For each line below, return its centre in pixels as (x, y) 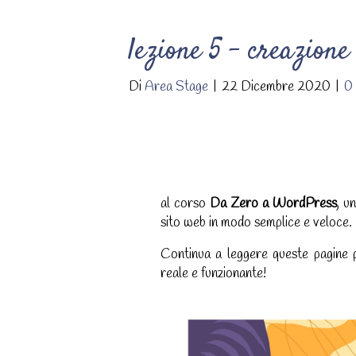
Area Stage (176, 87)
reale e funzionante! (213, 274)
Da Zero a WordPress (274, 204)
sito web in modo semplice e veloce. (256, 223)
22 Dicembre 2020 (276, 87)
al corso (186, 204)
